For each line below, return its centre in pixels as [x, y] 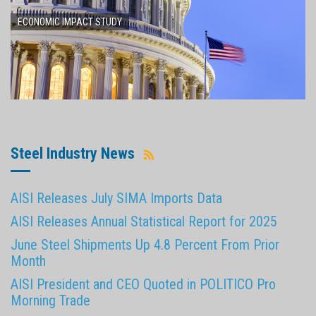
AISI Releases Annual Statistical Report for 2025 [144, 221]
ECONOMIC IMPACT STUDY [70, 22]
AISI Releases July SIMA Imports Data [116, 198]
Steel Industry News [74, 154]
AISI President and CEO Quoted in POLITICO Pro [143, 284]
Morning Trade [50, 300]
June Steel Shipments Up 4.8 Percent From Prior [145, 244]
